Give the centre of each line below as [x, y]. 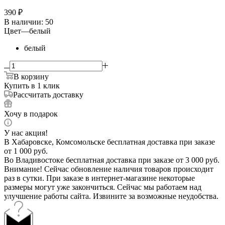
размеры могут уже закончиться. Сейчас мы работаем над [103, 187]
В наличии [23, 22]
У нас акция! [26, 133]
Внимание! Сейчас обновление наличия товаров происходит [109, 169]
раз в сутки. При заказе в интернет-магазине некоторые [99, 178]
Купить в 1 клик [32, 85]
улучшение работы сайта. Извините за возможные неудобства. [111, 196]
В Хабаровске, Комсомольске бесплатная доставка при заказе [109, 142]
